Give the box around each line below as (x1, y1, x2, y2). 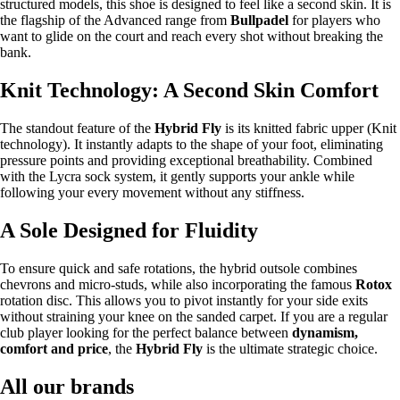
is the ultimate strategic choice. (203, 340, 378, 356)
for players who (288, 12, 380, 28)
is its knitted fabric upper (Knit (221, 120, 396, 136)
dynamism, (292, 324, 358, 340)
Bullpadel (230, 12, 288, 28)
